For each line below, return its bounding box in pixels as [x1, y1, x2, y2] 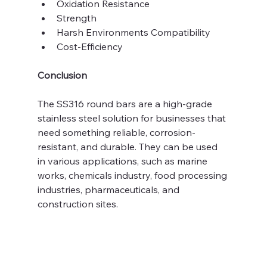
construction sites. [37, 197, 120, 210]
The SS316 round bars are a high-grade [37, 97, 215, 110]
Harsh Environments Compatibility [56, 26, 210, 38]
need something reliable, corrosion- [37, 126, 195, 138]
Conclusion [37, 69, 87, 81]
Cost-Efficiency [56, 40, 123, 52]
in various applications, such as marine [37, 154, 210, 167]
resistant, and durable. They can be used [37, 140, 220, 153]
